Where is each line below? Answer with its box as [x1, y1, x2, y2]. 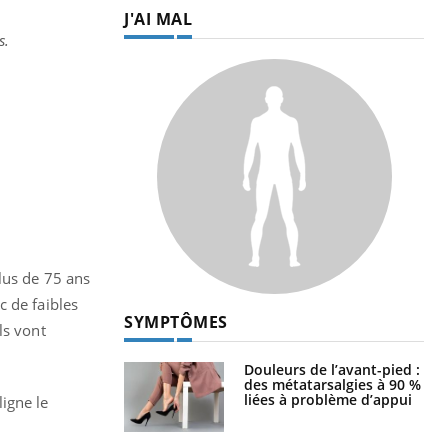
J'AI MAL [124, 7, 192, 30]
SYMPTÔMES [124, 310, 228, 333]
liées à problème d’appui [244, 389, 412, 409]
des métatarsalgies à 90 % [244, 374, 421, 394]
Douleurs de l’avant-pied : [244, 359, 420, 379]
